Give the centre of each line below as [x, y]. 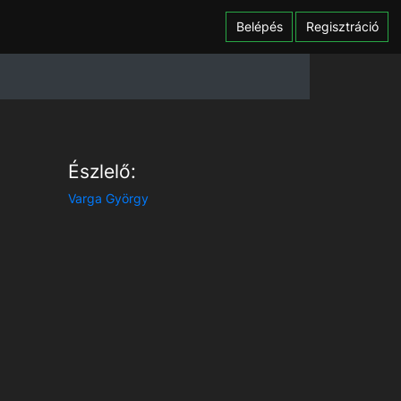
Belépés [259, 27]
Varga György [108, 198]
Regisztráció [342, 27]
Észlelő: [102, 171]
